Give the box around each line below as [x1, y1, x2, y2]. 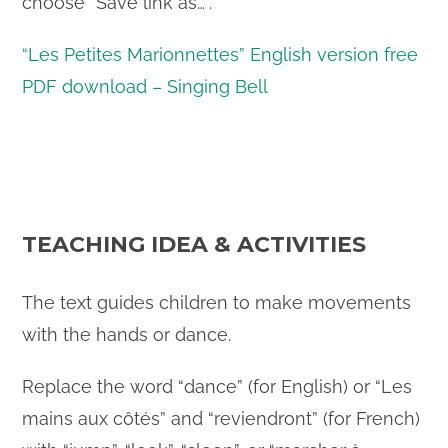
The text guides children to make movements [22, 292, 412, 314]
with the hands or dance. [22, 324, 232, 346]
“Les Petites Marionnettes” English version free [22, 44, 419, 66]
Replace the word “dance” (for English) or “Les [22, 376, 413, 398]
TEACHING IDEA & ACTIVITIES [22, 231, 367, 259]
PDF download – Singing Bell [22, 76, 269, 98]
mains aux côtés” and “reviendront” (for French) [22, 408, 421, 430]
